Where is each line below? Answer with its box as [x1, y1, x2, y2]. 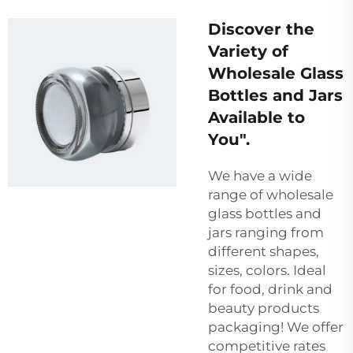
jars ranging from [208, 224, 324, 240]
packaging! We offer [208, 318, 344, 335]
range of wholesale [208, 186, 333, 203]
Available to [208, 107, 305, 127]
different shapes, [208, 243, 319, 259]
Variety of [208, 41, 288, 61]
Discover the [208, 19, 314, 39]
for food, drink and [208, 281, 333, 297]
